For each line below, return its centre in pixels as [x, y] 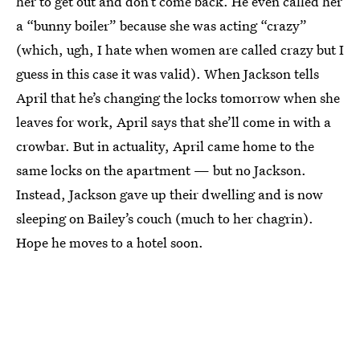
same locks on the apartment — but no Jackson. [161, 170]
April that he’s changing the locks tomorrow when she [178, 98]
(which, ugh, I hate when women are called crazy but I [180, 49]
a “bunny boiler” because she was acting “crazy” [162, 25]
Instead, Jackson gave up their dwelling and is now [170, 194]
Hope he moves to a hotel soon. [110, 242]
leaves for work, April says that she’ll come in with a [174, 122]
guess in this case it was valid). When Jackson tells [168, 74]
